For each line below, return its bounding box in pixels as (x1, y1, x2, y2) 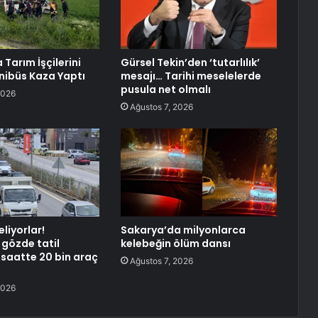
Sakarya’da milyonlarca (120, 223, 246, 238)
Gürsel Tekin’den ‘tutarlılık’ (120, 55, 260, 70)
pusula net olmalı (120, 82, 211, 97)
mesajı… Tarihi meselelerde (120, 69, 261, 84)
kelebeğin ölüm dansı (120, 236, 231, 251)
